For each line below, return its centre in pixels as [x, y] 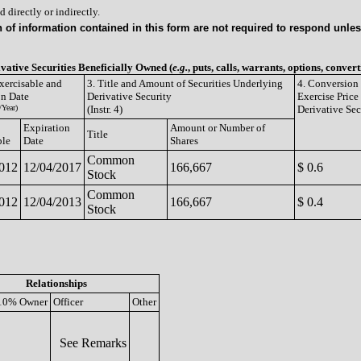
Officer [68, 301]
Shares [184, 141]
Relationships [56, 283]
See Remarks [90, 342]
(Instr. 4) [105, 109]
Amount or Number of [218, 128]
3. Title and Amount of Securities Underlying [185, 83]
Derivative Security [129, 96]
